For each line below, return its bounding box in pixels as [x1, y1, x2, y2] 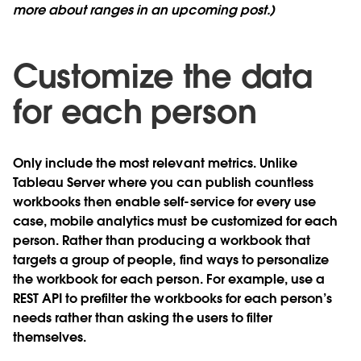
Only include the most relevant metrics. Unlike [13, 154, 297, 172]
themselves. [13, 328, 87, 346]
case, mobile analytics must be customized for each [13, 212, 338, 230]
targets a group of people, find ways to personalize [13, 251, 329, 268]
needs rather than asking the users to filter [13, 309, 272, 326]
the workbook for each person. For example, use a [13, 270, 325, 288]
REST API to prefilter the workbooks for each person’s [13, 289, 333, 307]
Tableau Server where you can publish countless [13, 173, 313, 191]
